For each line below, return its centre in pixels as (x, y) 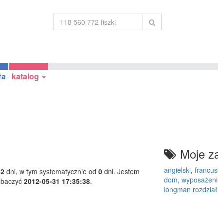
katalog (26, 76)
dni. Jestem (121, 171)
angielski (177, 170)
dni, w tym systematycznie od (51, 171)
